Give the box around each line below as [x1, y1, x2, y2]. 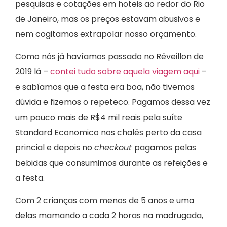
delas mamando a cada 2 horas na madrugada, [15, 210, 203, 222]
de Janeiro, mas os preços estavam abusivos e [15, 13, 200, 25]
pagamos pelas [134, 142, 196, 154]
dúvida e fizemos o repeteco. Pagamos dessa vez [15, 96, 210, 108]
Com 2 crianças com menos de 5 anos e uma [15, 195, 194, 207]
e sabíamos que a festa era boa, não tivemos [15, 81, 195, 93]
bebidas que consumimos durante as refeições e [15, 157, 208, 169]
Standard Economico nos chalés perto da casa [15, 127, 202, 139]
